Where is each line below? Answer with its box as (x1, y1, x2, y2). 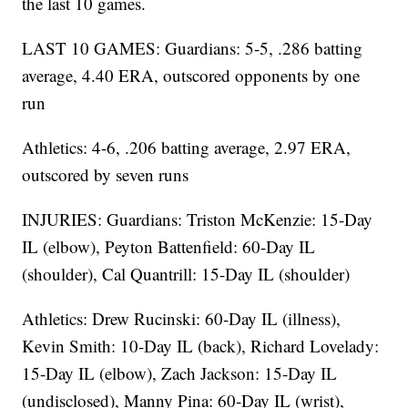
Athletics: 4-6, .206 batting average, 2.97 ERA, (22, 136, 352, 159)
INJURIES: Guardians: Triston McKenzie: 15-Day (22, 208, 373, 231)
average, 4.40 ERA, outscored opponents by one (22, 64, 361, 87)
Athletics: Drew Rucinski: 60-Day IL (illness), (22, 307, 342, 331)
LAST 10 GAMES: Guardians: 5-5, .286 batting (22, 36, 363, 60)
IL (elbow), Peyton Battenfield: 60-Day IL (22, 235, 316, 259)
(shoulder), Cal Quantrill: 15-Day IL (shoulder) (22, 262, 351, 286)
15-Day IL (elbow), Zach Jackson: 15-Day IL (22, 362, 338, 385)
